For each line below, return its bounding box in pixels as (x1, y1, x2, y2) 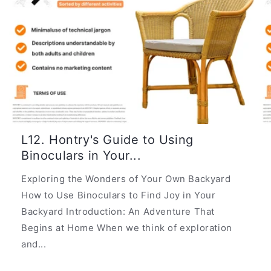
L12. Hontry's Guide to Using (21, 132, 194, 147)
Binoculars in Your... (21, 148, 142, 163)
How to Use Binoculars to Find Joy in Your (21, 189, 216, 201)
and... (21, 238, 47, 250)
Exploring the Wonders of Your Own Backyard (21, 172, 231, 184)
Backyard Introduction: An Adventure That (21, 205, 215, 217)
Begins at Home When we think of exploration (21, 221, 232, 233)
